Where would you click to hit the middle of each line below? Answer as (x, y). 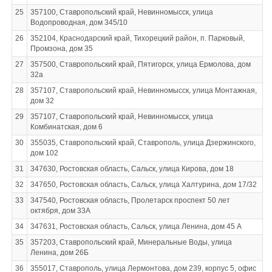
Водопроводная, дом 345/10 (79, 22)
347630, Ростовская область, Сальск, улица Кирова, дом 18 (132, 169)
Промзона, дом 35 (61, 49)
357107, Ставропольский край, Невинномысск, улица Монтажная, (143, 90)
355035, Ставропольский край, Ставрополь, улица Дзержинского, (143, 143)
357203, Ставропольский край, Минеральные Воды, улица (131, 242)
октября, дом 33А (60, 211)
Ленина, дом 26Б (59, 253)
